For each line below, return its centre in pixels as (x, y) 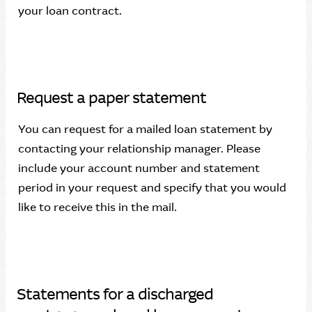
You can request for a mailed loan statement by (145, 129)
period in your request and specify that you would (152, 188)
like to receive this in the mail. (97, 207)
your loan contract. (70, 11)
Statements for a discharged (115, 294)
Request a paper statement (111, 98)
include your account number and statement (139, 168)
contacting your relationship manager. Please (139, 149)
